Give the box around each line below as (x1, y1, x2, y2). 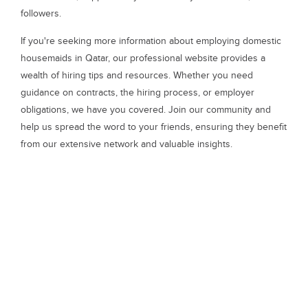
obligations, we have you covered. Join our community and (21, 104, 271, 115)
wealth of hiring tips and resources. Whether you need (21, 69, 253, 81)
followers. (21, 8, 61, 19)
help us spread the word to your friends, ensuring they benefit (21, 121, 287, 133)
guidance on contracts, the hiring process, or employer (21, 87, 254, 98)
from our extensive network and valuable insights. (21, 138, 232, 150)
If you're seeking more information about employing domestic (21, 35, 281, 47)
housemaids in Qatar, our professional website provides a (21, 52, 265, 64)
